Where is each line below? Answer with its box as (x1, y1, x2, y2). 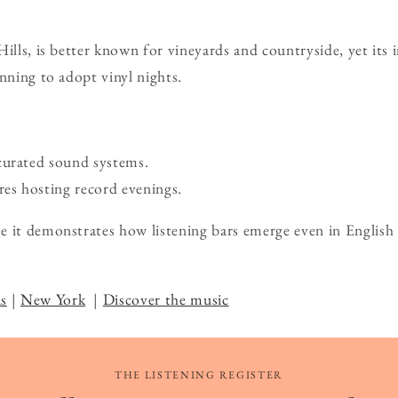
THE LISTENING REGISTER (115, 367, 283, 382)
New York (20, 288, 86, 309)
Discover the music (102, 288, 229, 309)
